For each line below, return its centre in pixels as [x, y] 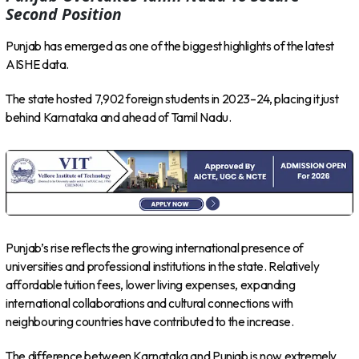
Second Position [64, 14]
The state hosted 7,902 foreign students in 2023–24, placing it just [172, 99]
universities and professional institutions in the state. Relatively [163, 267]
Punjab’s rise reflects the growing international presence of [155, 248]
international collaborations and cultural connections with [149, 304]
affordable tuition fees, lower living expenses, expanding [151, 285]
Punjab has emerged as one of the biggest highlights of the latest [170, 46]
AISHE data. [37, 65]
